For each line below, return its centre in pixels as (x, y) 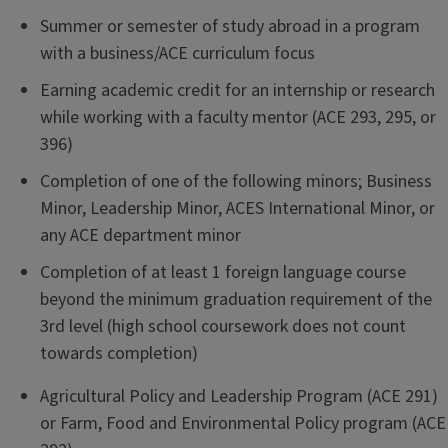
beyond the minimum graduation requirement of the (236, 299)
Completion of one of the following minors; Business (236, 181)
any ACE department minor (140, 235)
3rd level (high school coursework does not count (223, 326)
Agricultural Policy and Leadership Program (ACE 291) (239, 396)
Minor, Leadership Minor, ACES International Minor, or (237, 208)
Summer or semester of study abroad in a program (230, 26)
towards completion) (119, 353)
